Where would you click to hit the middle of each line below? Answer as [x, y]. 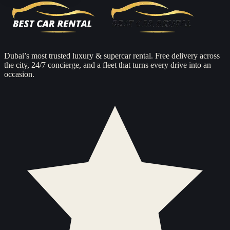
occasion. [19, 74]
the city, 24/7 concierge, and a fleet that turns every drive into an [108, 65]
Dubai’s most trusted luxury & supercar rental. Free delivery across [112, 56]
